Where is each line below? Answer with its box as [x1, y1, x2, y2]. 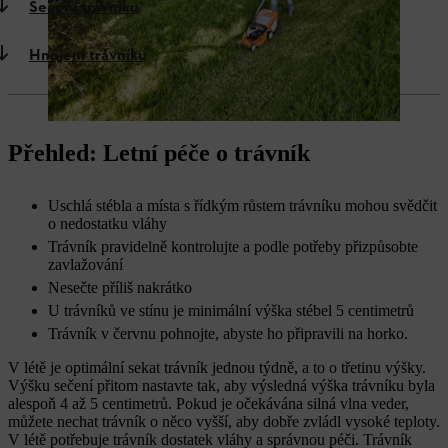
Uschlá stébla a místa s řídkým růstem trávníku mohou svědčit [48, 197, 437, 214]
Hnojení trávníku [29, 45, 147, 67]
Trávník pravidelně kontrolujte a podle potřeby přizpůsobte [48, 238, 418, 255]
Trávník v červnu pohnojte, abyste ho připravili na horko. [48, 325, 408, 342]
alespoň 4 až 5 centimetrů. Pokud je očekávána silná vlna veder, [8, 395, 409, 412]
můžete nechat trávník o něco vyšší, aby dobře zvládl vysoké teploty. [8, 413, 440, 430]
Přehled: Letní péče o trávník [8, 140, 310, 166]
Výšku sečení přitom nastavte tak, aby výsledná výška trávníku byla [8, 377, 435, 394]
